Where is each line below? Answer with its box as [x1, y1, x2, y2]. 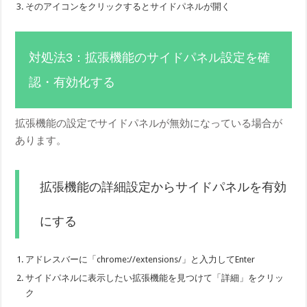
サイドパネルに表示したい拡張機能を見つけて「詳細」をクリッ [25, 272, 284, 283]
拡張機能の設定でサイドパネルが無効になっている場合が [15, 116, 283, 130]
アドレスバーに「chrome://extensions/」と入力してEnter [25, 254, 256, 265]
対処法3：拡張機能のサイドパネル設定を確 [29, 50, 271, 64]
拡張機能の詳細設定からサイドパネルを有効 [40, 180, 287, 194]
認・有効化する [29, 75, 116, 89]
